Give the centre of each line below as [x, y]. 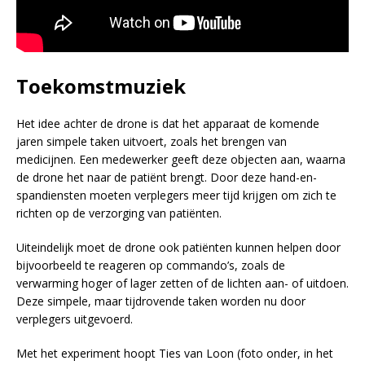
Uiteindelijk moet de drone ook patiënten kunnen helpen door [178, 247]
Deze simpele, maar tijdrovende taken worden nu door [161, 301]
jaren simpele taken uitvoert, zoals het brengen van [152, 141]
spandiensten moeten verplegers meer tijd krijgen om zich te [176, 195]
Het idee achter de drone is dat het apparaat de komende [168, 123]
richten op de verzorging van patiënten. [119, 213]
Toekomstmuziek [101, 86]
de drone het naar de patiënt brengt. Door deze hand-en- [167, 177]
